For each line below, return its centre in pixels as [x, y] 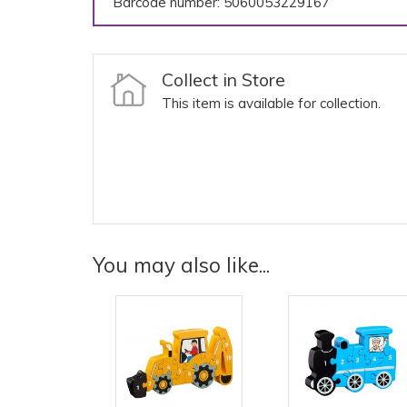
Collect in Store [223, 79]
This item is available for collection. [271, 104]
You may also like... [181, 265]
